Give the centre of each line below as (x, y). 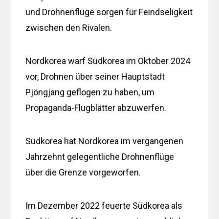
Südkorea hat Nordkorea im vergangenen (105, 141)
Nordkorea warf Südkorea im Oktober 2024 (108, 61)
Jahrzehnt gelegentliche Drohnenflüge (100, 156)
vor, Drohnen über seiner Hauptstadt (95, 76)
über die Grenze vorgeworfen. (83, 172)
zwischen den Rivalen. (69, 27)
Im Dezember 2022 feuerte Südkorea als (104, 205)
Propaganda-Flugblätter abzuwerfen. (96, 108)
